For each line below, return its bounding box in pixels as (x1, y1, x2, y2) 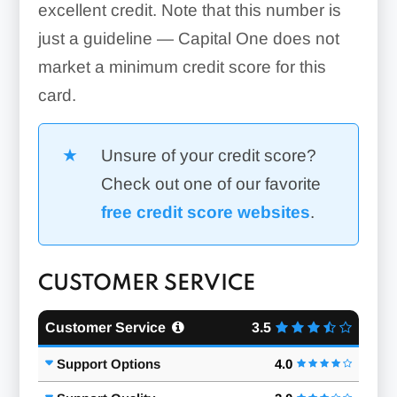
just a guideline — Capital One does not (37, 29, 339, 49)
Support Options (56, 356, 160, 372)
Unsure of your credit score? (100, 146, 316, 166)
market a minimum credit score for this (37, 58, 326, 77)
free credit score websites (100, 203, 310, 222)
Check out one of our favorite (100, 175, 321, 194)
